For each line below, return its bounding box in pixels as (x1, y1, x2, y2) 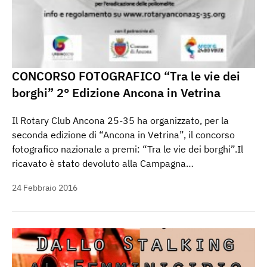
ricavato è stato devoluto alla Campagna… (12, 157, 194, 170)
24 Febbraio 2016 (12, 182, 77, 194)
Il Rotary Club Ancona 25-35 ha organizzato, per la (12, 114, 229, 127)
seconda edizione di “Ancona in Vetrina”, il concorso (12, 129, 235, 141)
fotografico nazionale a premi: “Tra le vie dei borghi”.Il (12, 143, 243, 156)
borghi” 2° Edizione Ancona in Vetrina (12, 85, 221, 101)
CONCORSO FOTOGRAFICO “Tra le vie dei (12, 68, 240, 85)
